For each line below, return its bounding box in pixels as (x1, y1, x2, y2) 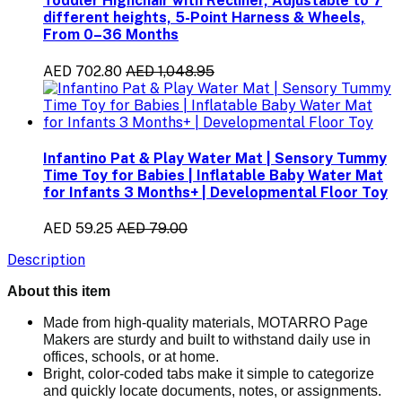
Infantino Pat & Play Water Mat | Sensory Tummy (43, 149, 387, 167)
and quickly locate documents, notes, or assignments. (43, 383, 381, 399)
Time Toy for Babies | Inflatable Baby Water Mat (43, 166, 383, 184)
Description (7, 251, 85, 269)
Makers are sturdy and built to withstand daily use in (43, 332, 371, 348)
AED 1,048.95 (126, 62, 214, 80)
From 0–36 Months (43, 26, 179, 44)
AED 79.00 (117, 220, 188, 238)
